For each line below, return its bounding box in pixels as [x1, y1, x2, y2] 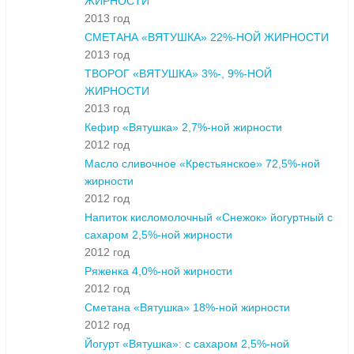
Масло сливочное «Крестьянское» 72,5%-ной [85, 157, 320, 171]
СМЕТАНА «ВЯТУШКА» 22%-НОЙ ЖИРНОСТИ [85, 31, 329, 44]
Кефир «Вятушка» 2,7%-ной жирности [85, 121, 282, 134]
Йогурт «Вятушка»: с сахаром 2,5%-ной [85, 337, 289, 351]
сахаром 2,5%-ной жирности [85, 228, 232, 242]
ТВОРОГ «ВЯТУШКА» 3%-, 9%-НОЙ [85, 67, 272, 81]
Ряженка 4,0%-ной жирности [85, 265, 232, 278]
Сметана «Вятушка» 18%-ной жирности [85, 301, 290, 314]
